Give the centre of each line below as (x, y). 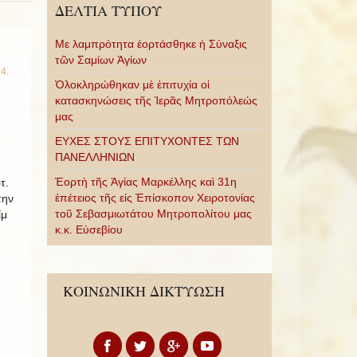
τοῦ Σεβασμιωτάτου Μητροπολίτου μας (153, 214)
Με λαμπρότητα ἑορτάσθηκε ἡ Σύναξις (151, 44)
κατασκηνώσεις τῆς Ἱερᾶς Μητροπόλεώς (156, 100)
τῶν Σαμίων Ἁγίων (100, 60)
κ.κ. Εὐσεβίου (88, 229)
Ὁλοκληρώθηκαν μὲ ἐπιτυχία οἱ (132, 84)
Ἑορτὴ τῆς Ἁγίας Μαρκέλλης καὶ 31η (145, 182)
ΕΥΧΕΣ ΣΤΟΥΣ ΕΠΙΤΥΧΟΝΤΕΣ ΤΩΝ (147, 141)
